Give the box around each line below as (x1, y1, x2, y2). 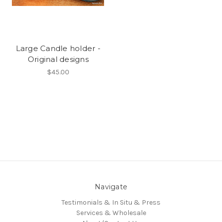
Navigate (95, 182, 127, 191)
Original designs (27, 54, 89, 64)
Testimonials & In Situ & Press (61, 198, 161, 207)
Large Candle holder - (15, 43, 101, 53)
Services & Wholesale (76, 209, 146, 218)
